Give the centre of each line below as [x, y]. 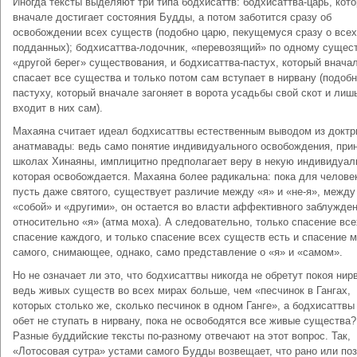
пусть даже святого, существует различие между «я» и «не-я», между [184, 192]
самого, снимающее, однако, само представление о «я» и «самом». [178, 252]
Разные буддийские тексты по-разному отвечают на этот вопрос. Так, [182, 336]
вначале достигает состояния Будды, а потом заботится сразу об [172, 17]
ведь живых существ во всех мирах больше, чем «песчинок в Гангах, [182, 290]
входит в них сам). [58, 108]
